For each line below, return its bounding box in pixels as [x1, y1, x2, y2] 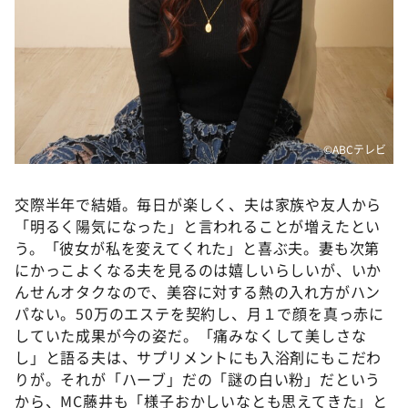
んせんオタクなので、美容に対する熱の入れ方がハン [15, 280, 382, 303]
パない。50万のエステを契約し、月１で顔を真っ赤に [15, 302, 384, 325]
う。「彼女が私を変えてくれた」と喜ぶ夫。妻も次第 [15, 237, 381, 260]
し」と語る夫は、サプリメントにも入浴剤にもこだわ [15, 346, 382, 369]
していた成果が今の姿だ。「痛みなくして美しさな [15, 324, 367, 347]
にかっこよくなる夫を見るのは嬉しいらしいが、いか [15, 259, 382, 281]
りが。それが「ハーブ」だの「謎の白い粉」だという [15, 368, 382, 391]
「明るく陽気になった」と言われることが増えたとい [15, 215, 382, 238]
